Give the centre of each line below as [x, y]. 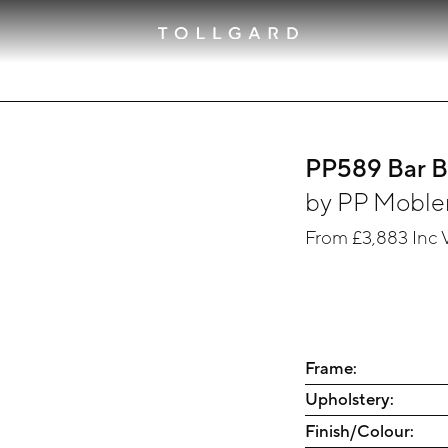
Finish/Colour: [360, 430]
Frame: [331, 367]
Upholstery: [350, 399]
